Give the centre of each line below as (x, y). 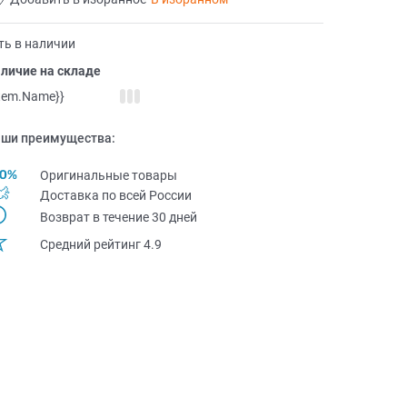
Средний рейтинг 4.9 (100, 244)
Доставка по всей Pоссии (115, 195)
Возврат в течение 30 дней (118, 218)
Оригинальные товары (108, 176)
